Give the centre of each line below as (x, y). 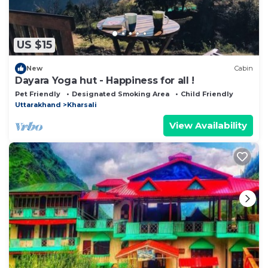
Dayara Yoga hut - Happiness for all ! (105, 80)
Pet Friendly (38, 94)
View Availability (208, 125)
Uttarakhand (38, 104)
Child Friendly (207, 94)
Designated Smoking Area (121, 94)
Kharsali (82, 104)
